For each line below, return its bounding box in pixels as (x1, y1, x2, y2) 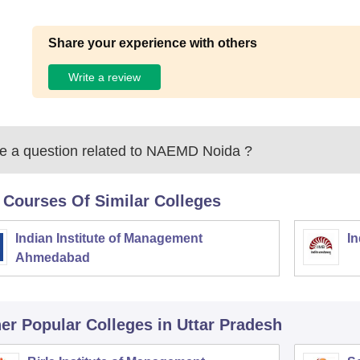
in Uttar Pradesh (157, 316, 282, 333)
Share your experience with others (48, 36, 258, 50)
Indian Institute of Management (14, 231, 202, 245)
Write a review (68, 70, 141, 84)
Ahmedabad (14, 251, 90, 264)
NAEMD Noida (145, 143, 240, 159)
